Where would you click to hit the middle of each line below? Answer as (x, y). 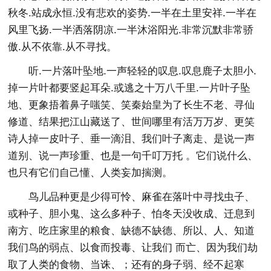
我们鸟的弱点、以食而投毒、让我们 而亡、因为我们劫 (133, 247)
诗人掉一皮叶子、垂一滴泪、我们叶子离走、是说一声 (132, 139)
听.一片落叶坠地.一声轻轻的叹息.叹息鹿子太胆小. (143, 71)
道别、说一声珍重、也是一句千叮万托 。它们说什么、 (133, 155)
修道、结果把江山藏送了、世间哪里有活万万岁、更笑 (132, 122)
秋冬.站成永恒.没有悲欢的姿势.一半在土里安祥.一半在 (132, 13)
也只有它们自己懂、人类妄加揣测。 (90, 172)
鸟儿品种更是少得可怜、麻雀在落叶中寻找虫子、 (142, 197)
